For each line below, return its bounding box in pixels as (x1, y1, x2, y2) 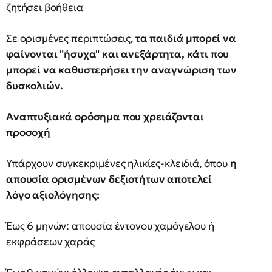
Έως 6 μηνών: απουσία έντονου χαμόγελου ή (6, 219, 214, 233)
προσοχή (6, 126, 50, 139)
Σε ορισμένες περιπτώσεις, (6, 32, 135, 45)
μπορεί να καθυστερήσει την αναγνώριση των (6, 63, 237, 76)
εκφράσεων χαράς (6, 235, 95, 248)
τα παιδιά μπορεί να (135, 32, 236, 45)
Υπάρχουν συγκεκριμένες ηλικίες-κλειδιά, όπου (6, 157, 230, 170)
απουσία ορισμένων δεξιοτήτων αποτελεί (6, 172, 212, 186)
